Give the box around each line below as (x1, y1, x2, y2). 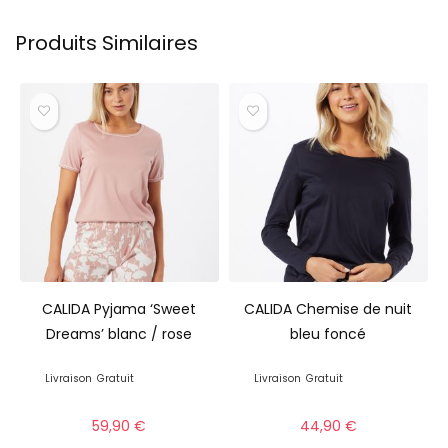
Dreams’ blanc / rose (46, 323, 193, 344)
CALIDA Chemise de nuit (244, 298, 413, 319)
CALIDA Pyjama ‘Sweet (42, 298, 197, 319)
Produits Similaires (15, 29, 198, 58)
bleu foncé (290, 323, 367, 344)
